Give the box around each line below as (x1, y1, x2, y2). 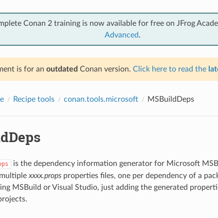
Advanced (105, 31, 139, 39)
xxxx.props (28, 171, 61, 180)
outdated (46, 65, 78, 73)
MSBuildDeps (147, 95, 194, 103)
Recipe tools (13, 95, 54, 103)
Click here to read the (132, 65, 208, 73)
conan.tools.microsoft (63, 95, 138, 103)
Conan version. (77, 65, 133, 73)
